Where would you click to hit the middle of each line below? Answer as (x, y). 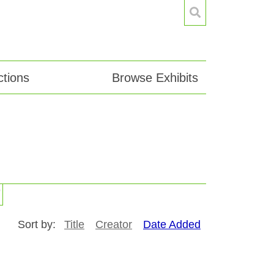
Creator (114, 225)
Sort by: (38, 225)
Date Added (172, 225)
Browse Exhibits (155, 78)
